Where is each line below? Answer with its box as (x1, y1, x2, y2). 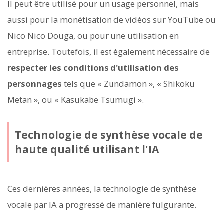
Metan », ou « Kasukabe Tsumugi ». (7, 94, 144, 106)
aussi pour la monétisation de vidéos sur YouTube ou (7, 14, 216, 26)
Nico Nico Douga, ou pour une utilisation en (7, 30, 179, 42)
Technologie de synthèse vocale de (14, 127, 203, 142)
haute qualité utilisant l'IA (14, 142, 159, 156)
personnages (7, 78, 62, 90)
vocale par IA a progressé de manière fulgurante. (7, 199, 196, 211)
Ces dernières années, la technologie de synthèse (7, 183, 196, 195)
